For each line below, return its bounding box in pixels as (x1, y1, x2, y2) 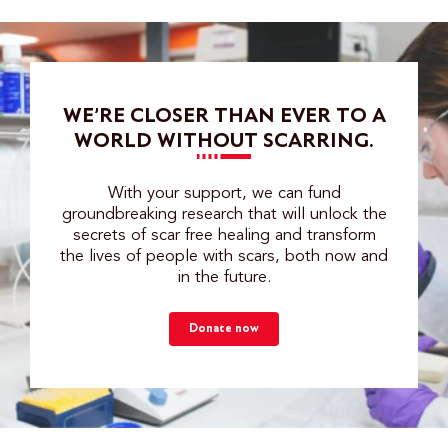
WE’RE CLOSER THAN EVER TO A (62, 106, 386, 128)
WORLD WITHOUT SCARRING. (74, 131, 374, 153)
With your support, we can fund (107, 185, 341, 203)
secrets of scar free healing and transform (72, 227, 376, 245)
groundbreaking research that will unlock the (61, 206, 387, 224)
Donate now (189, 322, 259, 336)
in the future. (177, 269, 271, 287)
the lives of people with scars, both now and (60, 248, 388, 266)
